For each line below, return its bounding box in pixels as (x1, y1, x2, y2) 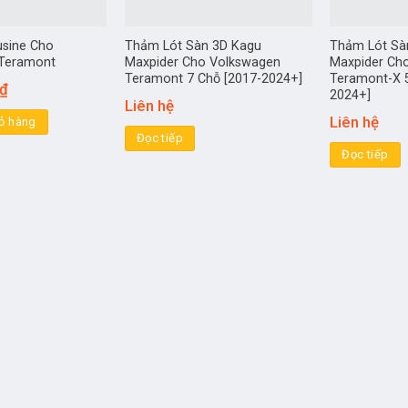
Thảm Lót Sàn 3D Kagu (124, 37, 261, 54)
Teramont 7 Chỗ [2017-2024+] (124, 70, 302, 87)
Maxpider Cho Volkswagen (124, 54, 280, 70)
